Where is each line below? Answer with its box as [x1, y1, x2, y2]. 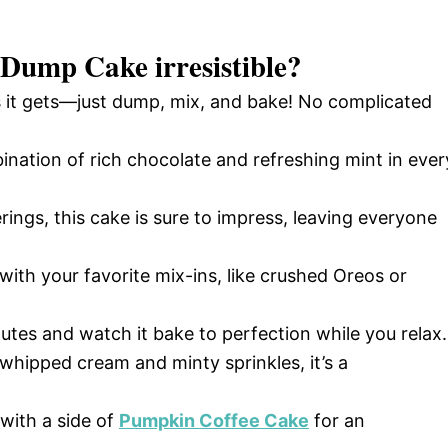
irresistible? [148, 45, 302, 87]
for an [309, 410, 365, 431]
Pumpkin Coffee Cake [119, 410, 309, 431]
